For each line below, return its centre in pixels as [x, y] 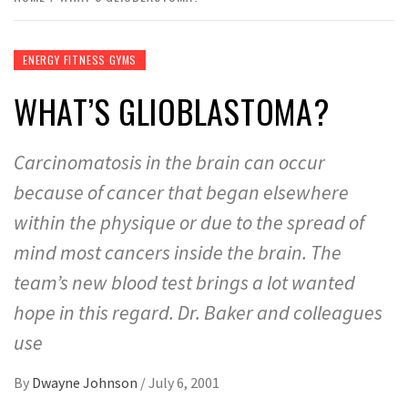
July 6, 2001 [184, 382]
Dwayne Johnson [86, 382]
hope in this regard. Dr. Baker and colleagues [198, 312]
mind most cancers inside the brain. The [178, 252]
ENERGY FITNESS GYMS [80, 60]
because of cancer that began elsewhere [181, 192]
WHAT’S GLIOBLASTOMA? [172, 111]
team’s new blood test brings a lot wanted [184, 282]
